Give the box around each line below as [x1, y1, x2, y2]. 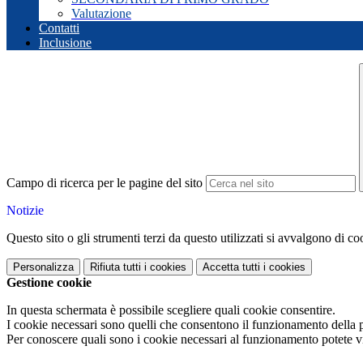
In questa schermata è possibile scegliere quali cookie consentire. [6, 303, 335, 318]
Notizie [6, 203, 44, 218]
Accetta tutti [203, 261, 260, 274]
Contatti [39, 21, 79, 36]
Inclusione [39, 36, 92, 50]
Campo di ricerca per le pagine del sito [6, 176, 203, 190]
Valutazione [71, 6, 131, 21]
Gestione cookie [6, 275, 92, 290]
